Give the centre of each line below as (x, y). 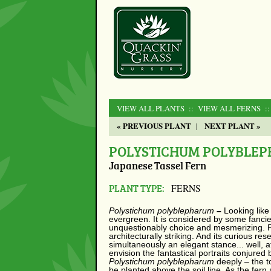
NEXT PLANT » (233, 125)
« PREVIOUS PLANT (154, 125)
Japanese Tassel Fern (158, 166)
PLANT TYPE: (137, 188)
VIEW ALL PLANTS (151, 108)
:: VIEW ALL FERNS (224, 108)
